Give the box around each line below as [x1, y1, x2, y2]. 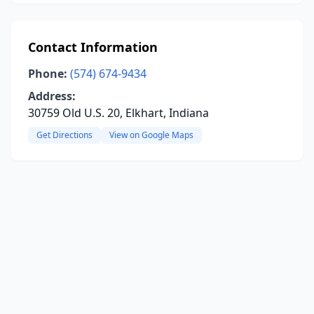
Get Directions [36, 129, 93, 141]
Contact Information [28, 39, 158, 55]
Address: [28, 88, 76, 104]
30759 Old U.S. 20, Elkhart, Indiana [28, 105, 209, 121]
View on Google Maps [109, 129, 193, 141]
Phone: [28, 66, 67, 81]
